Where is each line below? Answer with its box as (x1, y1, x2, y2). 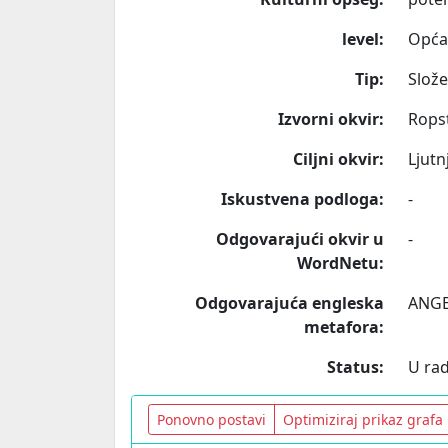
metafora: (303, 316, 384, 338)
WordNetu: (296, 252, 384, 274)
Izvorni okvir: (277, 108, 384, 130)
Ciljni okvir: (292, 148, 384, 170)
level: (341, 28, 384, 50)
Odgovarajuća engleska (194, 292, 384, 314)
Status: (326, 356, 384, 378)
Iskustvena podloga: (220, 188, 384, 210)
